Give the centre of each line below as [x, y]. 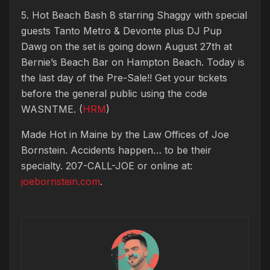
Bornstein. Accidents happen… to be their [116, 150]
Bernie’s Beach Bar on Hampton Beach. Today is [133, 62]
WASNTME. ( [52, 109]
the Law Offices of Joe [177, 134]
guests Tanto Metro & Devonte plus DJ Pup [121, 31]
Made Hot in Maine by [73, 134]
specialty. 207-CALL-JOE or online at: [107, 166]
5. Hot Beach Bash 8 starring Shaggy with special [134, 15]
